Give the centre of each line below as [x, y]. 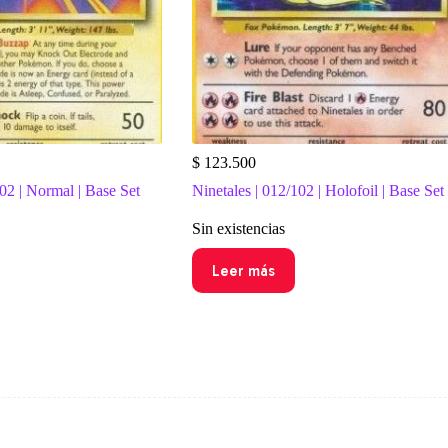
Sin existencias [238, 229]
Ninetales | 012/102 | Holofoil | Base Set [317, 191]
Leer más [243, 270]
